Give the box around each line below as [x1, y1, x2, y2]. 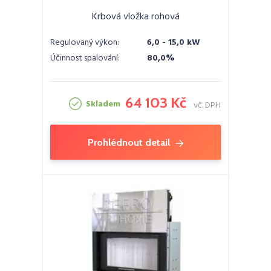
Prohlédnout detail [87, 136, 170, 148]
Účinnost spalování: [50, 51, 120, 65]
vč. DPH [194, 99, 221, 113]
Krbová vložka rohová [91, 9, 180, 25]
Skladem [86, 97, 120, 111]
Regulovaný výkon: [50, 36, 119, 50]
